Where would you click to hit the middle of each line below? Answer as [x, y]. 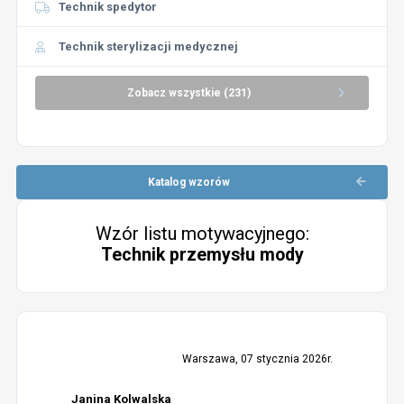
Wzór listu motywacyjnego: [202, 234]
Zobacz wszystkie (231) [188, 93]
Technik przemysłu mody [202, 255]
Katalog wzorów [188, 182]
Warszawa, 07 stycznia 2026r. [258, 359]
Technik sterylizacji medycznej [148, 46]
